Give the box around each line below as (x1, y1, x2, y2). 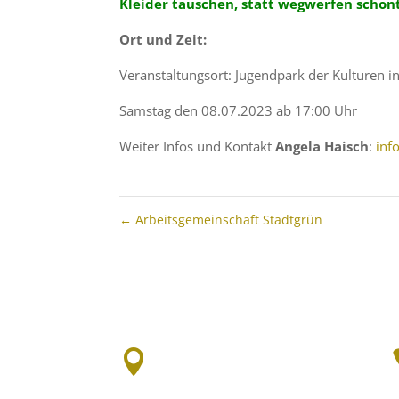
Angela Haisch (275, 137, 370, 156)
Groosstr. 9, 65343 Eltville (161, 351, 339, 371)
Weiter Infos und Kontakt (119, 137, 276, 156)
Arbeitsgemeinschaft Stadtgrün (132, 211, 323, 229)
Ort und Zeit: (119, 30, 208, 49)
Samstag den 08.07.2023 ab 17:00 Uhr (119, 102, 358, 120)
